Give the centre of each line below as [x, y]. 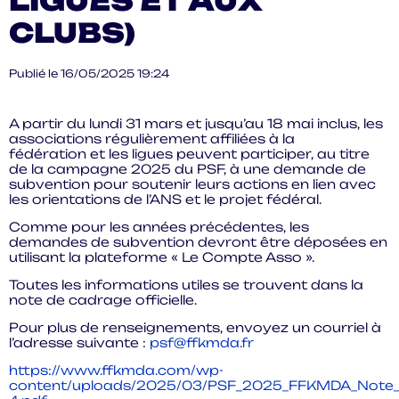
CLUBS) [72, 33]
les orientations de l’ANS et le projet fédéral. [165, 199]
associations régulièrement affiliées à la [152, 138]
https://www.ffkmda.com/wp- [116, 370]
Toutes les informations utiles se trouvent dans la [186, 285]
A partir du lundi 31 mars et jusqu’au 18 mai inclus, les [196, 123]
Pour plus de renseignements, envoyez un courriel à [195, 327]
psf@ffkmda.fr [202, 342]
